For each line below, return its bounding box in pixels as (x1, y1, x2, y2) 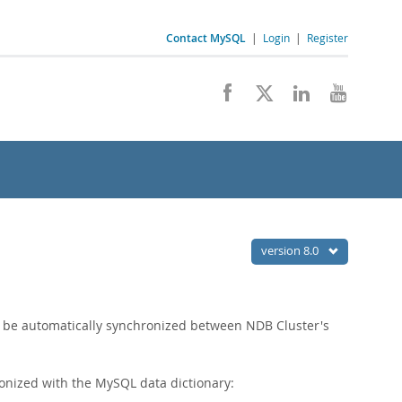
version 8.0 (261, 242, 321, 258)
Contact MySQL (166, 31, 246, 46)
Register (307, 31, 348, 45)
